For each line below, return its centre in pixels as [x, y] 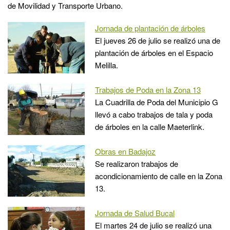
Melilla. [107, 65]
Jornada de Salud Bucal [135, 213]
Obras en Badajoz [125, 151]
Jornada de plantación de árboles [150, 28]
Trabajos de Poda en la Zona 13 [148, 89]
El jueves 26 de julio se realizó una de [158, 40]
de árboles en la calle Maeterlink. [150, 126]
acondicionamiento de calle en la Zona [159, 176]
